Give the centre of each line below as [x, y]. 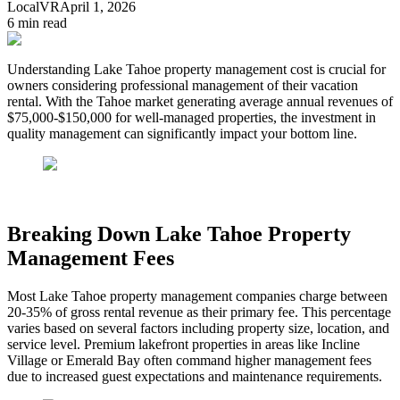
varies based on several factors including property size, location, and [198, 328]
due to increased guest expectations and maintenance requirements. [195, 376]
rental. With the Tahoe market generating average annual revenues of [200, 101]
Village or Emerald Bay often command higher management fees [189, 360]
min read [41, 22]
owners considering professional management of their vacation [183, 85]
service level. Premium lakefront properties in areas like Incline [183, 344]
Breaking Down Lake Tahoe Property [179, 233]
